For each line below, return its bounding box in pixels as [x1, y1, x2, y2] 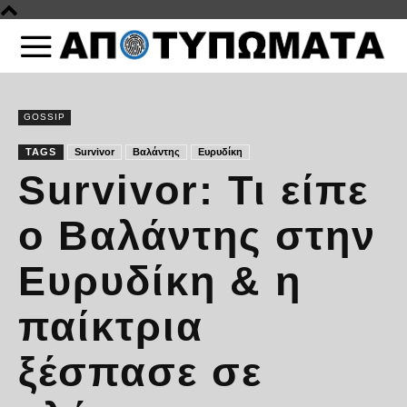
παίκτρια [18, 303, 203, 350]
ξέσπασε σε [18, 348, 263, 395]
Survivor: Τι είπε [18, 166, 369, 213]
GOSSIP [24, 111, 65, 122]
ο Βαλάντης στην [18, 212, 376, 259]
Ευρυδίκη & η [18, 257, 302, 304]
